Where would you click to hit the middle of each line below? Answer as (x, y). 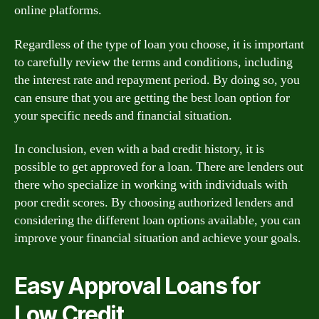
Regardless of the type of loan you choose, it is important (159, 44)
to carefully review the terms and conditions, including (153, 62)
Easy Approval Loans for (137, 286)
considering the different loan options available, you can (157, 220)
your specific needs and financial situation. (123, 115)
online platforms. (58, 10)
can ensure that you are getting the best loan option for (152, 98)
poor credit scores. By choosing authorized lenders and (154, 203)
